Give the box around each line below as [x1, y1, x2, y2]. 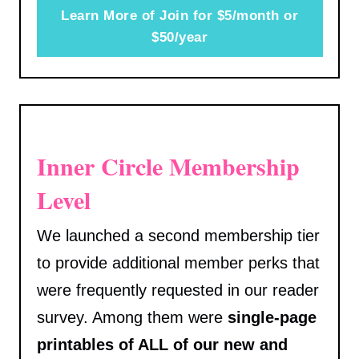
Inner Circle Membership [36, 148, 300, 184]
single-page [227, 309, 317, 327]
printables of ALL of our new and [36, 336, 288, 354]
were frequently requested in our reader [36, 281, 319, 300]
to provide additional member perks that [36, 254, 320, 272]
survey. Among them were [36, 309, 228, 327]
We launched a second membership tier [36, 227, 320, 245]
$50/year [151, 30, 208, 46]
